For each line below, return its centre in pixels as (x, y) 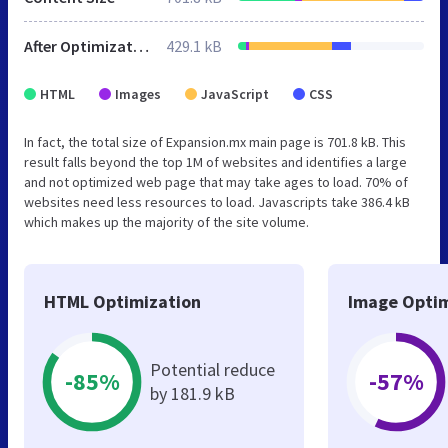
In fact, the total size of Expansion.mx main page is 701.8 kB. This (215, 141)
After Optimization (141, 45)
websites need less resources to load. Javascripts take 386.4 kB (217, 201)
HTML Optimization (122, 301)
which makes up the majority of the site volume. (166, 221)
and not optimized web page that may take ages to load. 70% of (216, 181)
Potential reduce (212, 369)
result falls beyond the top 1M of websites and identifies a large (215, 161)
